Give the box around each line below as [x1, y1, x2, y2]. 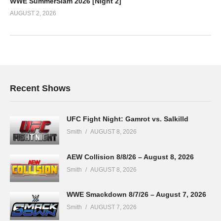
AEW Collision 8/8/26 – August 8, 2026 [67, 152, 194, 161]
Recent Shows [10, 83, 71, 94]
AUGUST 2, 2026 [10, 9, 56, 17]
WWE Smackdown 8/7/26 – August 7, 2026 [67, 190, 206, 199]
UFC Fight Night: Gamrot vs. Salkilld [67, 115, 188, 123]
